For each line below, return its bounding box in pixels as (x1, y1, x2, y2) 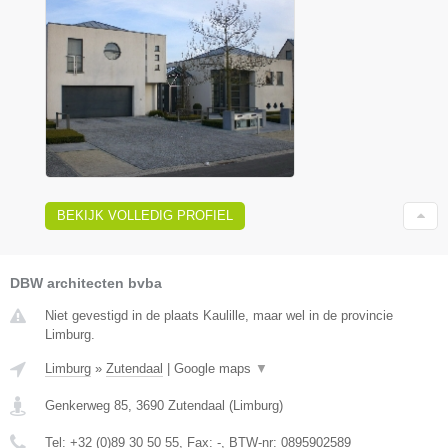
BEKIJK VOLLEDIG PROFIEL (57, 207, 233, 223)
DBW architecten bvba (10, 274, 162, 291)
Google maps (174, 360, 255, 376)
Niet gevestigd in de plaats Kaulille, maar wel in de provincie (45, 307, 393, 323)
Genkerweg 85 (45, 397, 128, 413)
